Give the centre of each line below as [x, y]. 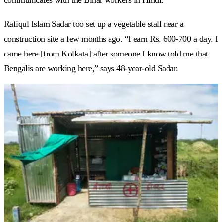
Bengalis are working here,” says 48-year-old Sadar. [91, 68]
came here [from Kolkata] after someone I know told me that [106, 53]
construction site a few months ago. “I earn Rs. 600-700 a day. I [111, 38]
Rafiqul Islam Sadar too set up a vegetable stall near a [94, 24]
